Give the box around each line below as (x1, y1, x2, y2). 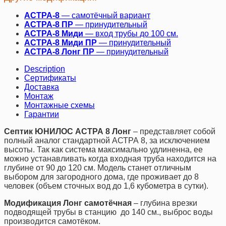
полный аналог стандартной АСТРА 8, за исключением (4, 136, 210, 145)
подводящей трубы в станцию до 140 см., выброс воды (4, 207, 213, 216)
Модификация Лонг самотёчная (4, 198, 132, 207)
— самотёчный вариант (60, 11, 150, 20)
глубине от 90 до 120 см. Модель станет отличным (4, 163, 191, 172)
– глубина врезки (132, 198, 197, 207)
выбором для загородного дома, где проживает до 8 (4, 172, 199, 181)
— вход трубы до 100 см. (85, 29, 178, 38)
